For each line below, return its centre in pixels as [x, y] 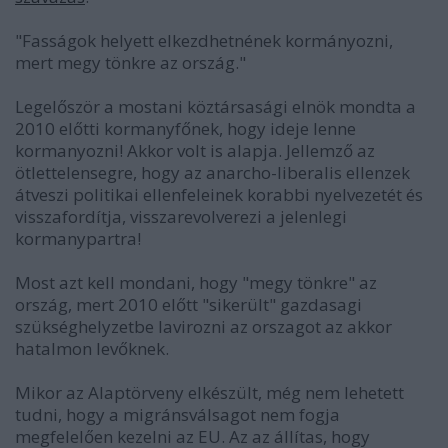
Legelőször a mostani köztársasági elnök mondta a [215, 107]
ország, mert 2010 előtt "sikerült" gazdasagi [188, 305]
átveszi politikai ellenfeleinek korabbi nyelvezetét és [219, 195]
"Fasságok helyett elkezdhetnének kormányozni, [204, 41]
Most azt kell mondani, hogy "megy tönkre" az [196, 283]
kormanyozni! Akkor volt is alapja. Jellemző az [195, 151]
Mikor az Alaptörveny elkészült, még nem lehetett [209, 393]
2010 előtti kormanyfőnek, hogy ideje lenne [185, 129]
